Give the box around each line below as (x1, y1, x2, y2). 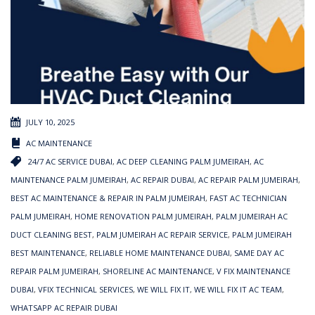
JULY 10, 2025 (26, 116, 75, 127)
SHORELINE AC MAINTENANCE (103, 265, 212, 276)
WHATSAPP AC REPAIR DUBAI (11, 302, 117, 313)
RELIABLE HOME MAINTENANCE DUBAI (89, 247, 230, 258)
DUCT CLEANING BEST (11, 229, 92, 240)
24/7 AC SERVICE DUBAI (28, 155, 112, 167)
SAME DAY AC (234, 247, 284, 258)
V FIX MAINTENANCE (217, 265, 290, 276)
